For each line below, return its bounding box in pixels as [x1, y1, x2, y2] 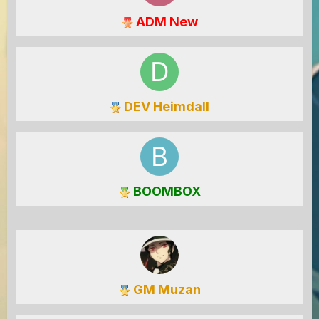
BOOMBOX [130, 184, 201, 199]
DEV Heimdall [121, 99, 209, 114]
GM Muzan [130, 282, 201, 297]
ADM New [132, 14, 198, 29]
